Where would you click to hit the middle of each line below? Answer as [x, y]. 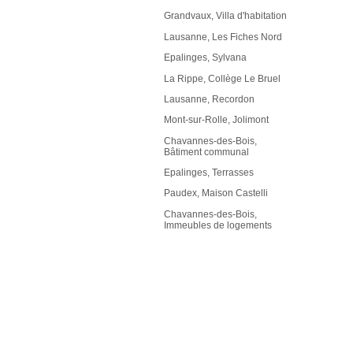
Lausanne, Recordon [209, 99]
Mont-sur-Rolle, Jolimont [216, 120]
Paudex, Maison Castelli [216, 193]
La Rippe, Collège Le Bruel [222, 78]
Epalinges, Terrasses [209, 173]
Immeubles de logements [218, 225]
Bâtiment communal [206, 152]
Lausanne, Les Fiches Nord [223, 37]
